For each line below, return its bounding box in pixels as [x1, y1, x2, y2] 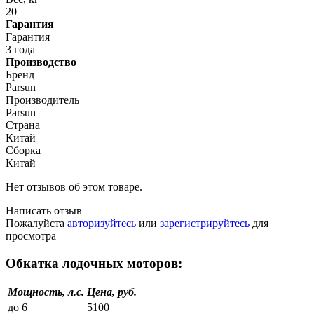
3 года [6, 43, 35, 55]
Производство [6, 55, 76, 68]
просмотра [6, 229, 56, 242]
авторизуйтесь [67, 217, 136, 229]
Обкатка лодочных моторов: [6, 255, 182, 271]
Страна [6, 118, 40, 131]
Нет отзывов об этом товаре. [6, 180, 142, 193]
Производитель [6, 93, 79, 106]
